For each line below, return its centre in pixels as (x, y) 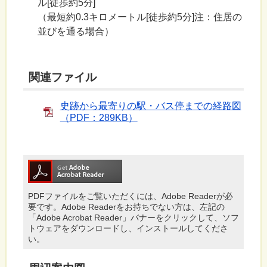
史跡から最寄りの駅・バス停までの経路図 (150, 105)
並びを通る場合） (75, 32)
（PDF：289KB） (99, 117)
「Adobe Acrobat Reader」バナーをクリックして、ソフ (133, 217)
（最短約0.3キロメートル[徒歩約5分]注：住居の (139, 17)
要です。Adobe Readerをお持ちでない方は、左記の (126, 207)
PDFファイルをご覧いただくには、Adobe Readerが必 (130, 196)
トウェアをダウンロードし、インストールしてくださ (128, 228)
